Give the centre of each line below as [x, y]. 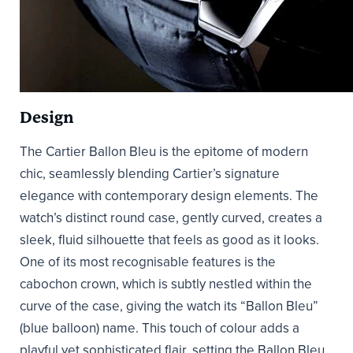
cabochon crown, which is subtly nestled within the [166, 284]
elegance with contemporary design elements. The [169, 195]
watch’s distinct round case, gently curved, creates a [171, 217]
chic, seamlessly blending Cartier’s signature [150, 173]
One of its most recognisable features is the [148, 262]
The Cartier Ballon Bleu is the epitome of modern [164, 151]
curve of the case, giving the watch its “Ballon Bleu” [169, 306]
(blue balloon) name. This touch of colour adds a [160, 328]
